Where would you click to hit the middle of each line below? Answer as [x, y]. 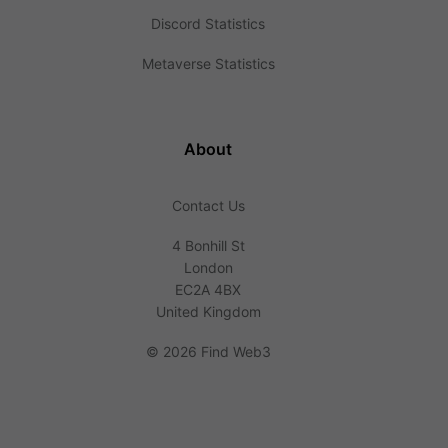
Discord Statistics [208, 23]
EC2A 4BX [208, 289]
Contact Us [208, 205]
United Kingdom [208, 311]
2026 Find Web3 [214, 351]
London [208, 267]
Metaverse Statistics [208, 63]
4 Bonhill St [208, 245]
